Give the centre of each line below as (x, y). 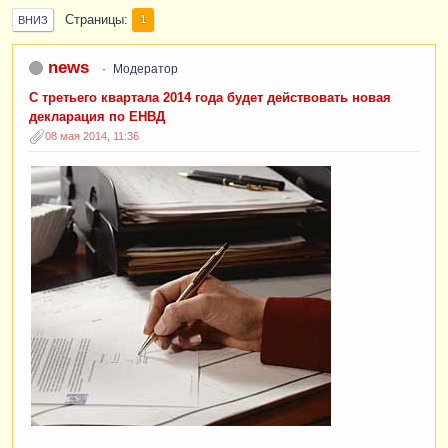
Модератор (145, 68)
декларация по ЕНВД (97, 116)
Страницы (94, 19)
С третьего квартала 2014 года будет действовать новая (210, 97)
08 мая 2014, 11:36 (92, 135)
